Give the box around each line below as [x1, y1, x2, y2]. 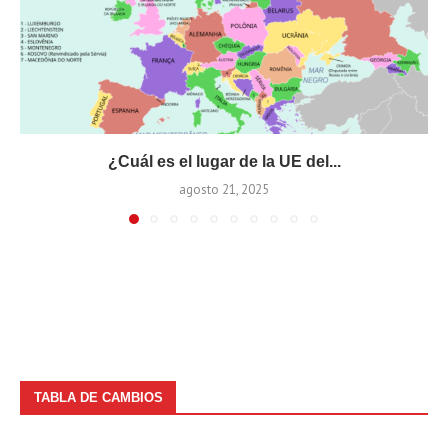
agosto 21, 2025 [179, 180, 269, 198]
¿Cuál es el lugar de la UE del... [107, 152, 341, 170]
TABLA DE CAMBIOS [34, 389, 163, 405]
